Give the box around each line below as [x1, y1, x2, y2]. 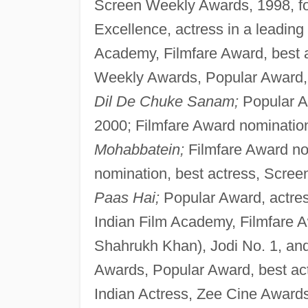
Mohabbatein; [93, 141, 184, 159]
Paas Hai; [93, 189, 159, 207]
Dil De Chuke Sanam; [93, 93, 239, 111]
